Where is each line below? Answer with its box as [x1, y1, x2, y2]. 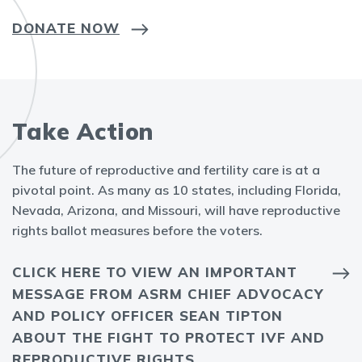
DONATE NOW [12, 19, 120, 36]
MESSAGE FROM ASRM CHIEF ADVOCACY [12, 285, 324, 302]
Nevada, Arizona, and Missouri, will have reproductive [12, 202, 340, 218]
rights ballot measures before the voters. [12, 222, 263, 238]
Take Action [12, 117, 154, 145]
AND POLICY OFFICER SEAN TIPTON [12, 307, 283, 324]
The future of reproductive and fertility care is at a [12, 162, 320, 178]
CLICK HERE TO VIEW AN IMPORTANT [12, 263, 297, 280]
